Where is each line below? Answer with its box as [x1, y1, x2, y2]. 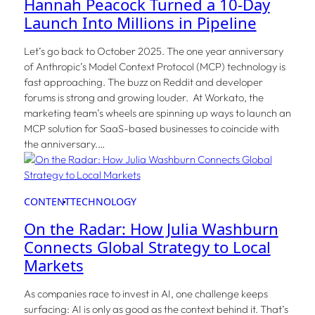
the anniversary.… [23, 137, 105, 151]
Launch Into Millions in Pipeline [23, 12, 257, 34]
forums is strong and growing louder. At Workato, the [23, 91, 264, 105]
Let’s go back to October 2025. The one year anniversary [23, 44, 283, 58]
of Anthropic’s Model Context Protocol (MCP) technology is [23, 60, 285, 74]
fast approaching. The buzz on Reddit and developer [23, 75, 263, 89]
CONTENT [23, 195, 70, 209]
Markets [23, 255, 84, 277]
